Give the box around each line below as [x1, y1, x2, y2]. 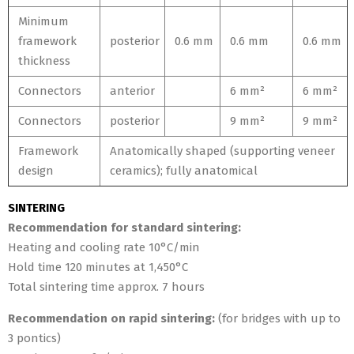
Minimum [18, 14, 69, 28]
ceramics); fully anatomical [110, 164, 258, 178]
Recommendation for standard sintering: [8, 220, 241, 235]
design [18, 164, 54, 178]
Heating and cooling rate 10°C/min [8, 240, 200, 254]
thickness [18, 54, 70, 68]
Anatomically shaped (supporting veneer [110, 144, 335, 158]
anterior [110, 84, 155, 98]
